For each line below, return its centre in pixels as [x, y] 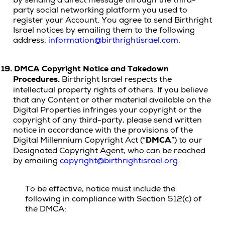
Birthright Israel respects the [117, 79]
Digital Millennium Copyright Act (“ [79, 140]
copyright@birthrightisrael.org [119, 161]
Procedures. [37, 79]
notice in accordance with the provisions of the [103, 130]
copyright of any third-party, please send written [107, 120]
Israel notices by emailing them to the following [104, 30]
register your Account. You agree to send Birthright [113, 20]
